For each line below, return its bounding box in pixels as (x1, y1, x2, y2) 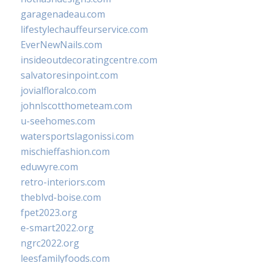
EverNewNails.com (21, 38, 102, 51)
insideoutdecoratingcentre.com (21, 53, 157, 66)
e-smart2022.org (21, 221, 94, 234)
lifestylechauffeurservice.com (21, 23, 148, 36)
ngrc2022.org (21, 237, 79, 249)
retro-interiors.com (21, 176, 105, 188)
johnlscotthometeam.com (21, 99, 132, 112)
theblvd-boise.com (21, 191, 101, 204)
